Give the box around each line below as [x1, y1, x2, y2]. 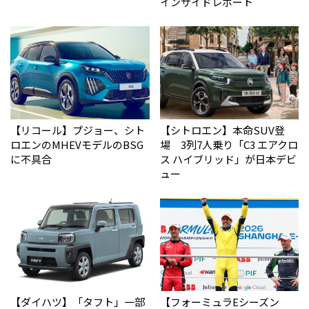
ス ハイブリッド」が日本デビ [159, 152, 297, 167]
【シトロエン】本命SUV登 [159, 123, 285, 138]
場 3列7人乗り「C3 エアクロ [159, 137, 298, 152]
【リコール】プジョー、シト [10, 123, 145, 138]
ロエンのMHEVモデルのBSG [10, 137, 143, 152]
